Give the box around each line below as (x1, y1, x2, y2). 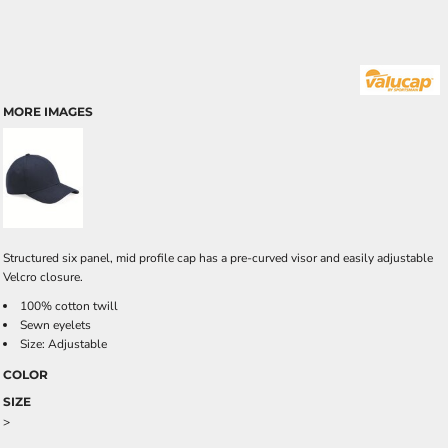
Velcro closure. (3, 269, 83, 286)
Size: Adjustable (20, 336, 107, 353)
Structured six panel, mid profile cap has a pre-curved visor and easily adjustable (3, 250, 433, 267)
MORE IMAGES (3, 104, 93, 120)
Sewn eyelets (20, 317, 91, 334)
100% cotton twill (20, 298, 118, 315)
